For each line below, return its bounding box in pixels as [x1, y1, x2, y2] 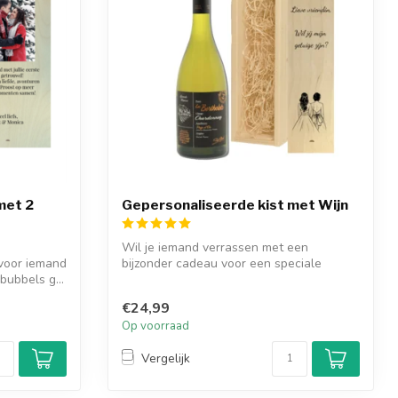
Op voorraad [122, 317, 189, 334]
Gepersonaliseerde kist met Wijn [122, 196, 348, 214]
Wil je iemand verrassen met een [122, 239, 308, 257]
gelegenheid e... [122, 271, 211, 289]
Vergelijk [141, 350, 190, 368]
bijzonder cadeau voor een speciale [122, 255, 322, 273]
